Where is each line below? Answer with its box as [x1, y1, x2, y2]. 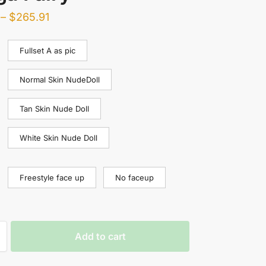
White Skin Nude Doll [19, 132, 97, 142]
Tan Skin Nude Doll [19, 103, 89, 113]
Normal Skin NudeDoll [19, 74, 100, 84]
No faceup [115, 172, 154, 182]
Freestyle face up [19, 172, 84, 182]
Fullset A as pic [19, 45, 75, 55]
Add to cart [74, 230, 126, 242]
